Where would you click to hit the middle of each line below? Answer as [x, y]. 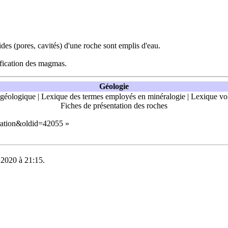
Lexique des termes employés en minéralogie [113, 96]
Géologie [114, 86]
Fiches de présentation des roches [114, 105]
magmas [51, 63]
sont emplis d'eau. [131, 45]
